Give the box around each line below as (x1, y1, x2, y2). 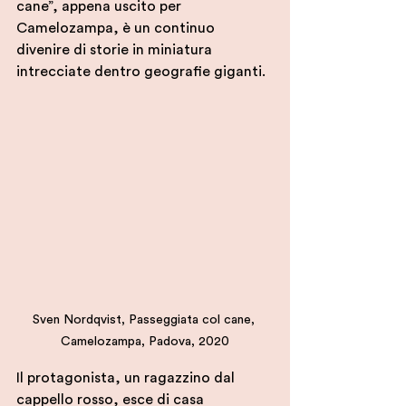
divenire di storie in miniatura (16, 43, 216, 57)
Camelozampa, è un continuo (16, 21, 218, 35)
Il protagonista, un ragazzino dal (16, 371, 238, 386)
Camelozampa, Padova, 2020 (61, 335, 229, 349)
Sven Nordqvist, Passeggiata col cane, (32, 314, 258, 327)
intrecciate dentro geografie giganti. (16, 64, 266, 79)
